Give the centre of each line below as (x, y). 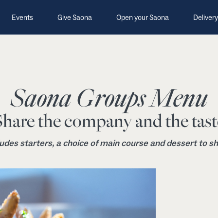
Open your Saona (142, 18)
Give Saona (74, 18)
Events (22, 18)
